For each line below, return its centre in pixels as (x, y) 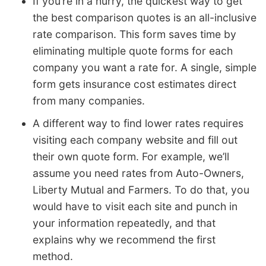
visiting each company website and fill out (135, 140)
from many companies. (89, 100)
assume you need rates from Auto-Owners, (138, 173)
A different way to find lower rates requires (138, 123)
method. (53, 256)
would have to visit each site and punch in (135, 206)
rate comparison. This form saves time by (134, 34)
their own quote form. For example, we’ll (131, 156)
